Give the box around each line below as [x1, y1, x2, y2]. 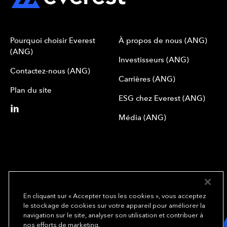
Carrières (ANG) [119, 74, 175, 84]
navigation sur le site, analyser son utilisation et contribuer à [23, 211, 203, 219]
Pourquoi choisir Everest [10, 36, 95, 46]
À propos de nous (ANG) [119, 36, 207, 46]
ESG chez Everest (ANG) [119, 94, 205, 103]
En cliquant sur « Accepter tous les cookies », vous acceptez [23, 192, 206, 200]
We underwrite [10, 203, 79, 216]
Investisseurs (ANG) [119, 55, 189, 65]
